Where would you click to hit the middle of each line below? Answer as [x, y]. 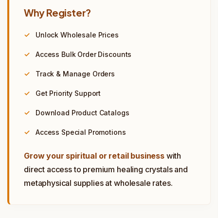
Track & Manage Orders [75, 74]
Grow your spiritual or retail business [94, 156]
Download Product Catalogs [82, 113]
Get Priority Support [68, 93]
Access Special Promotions [81, 132]
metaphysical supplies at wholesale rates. [98, 183]
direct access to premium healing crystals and [106, 169]
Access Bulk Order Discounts [84, 54]
